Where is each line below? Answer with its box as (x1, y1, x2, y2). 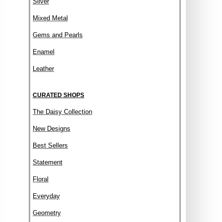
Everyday (33, 192, 60, 200)
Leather (33, 65, 54, 72)
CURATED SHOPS (33, 92, 84, 99)
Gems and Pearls (33, 31, 83, 39)
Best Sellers (33, 142, 68, 149)
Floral (33, 175, 49, 183)
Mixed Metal (33, 14, 68, 22)
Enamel (33, 48, 55, 55)
